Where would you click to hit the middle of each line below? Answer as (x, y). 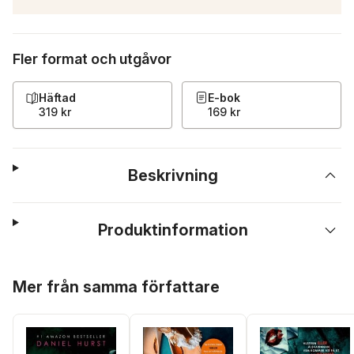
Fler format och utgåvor (92, 59)
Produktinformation (173, 230)
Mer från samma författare (116, 287)
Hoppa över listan (61, 275)
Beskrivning (173, 175)
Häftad (57, 98)
